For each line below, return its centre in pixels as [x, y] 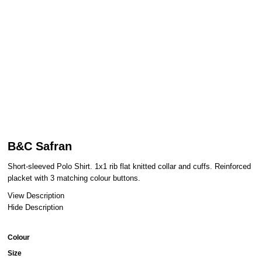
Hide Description [35, 207]
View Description [36, 196]
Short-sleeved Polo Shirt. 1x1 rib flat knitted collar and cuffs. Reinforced [129, 166]
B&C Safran [40, 146]
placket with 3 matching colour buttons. [74, 178]
